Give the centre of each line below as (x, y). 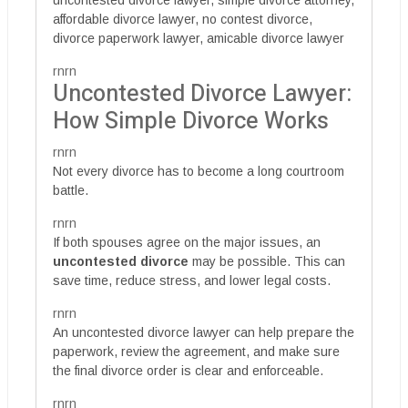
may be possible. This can (267, 261)
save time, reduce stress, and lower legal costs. (192, 280)
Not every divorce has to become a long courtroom (199, 171)
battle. (71, 190)
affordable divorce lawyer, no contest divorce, (183, 19)
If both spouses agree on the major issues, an (187, 242)
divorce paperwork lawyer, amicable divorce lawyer (199, 38)
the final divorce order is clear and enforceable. (188, 370)
